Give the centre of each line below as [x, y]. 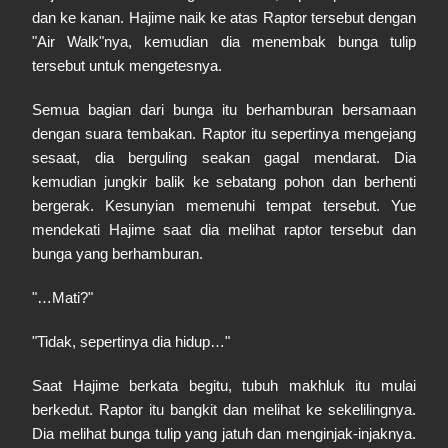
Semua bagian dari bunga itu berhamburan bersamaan [224, 109]
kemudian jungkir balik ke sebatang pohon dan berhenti [224, 181]
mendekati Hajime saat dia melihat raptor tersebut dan [224, 229]
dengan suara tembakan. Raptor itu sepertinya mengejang [224, 133]
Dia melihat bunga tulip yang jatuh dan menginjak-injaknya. [224, 433]
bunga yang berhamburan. [117, 253]
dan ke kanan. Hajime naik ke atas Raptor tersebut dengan [224, 17]
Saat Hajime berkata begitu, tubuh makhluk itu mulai [224, 385]
